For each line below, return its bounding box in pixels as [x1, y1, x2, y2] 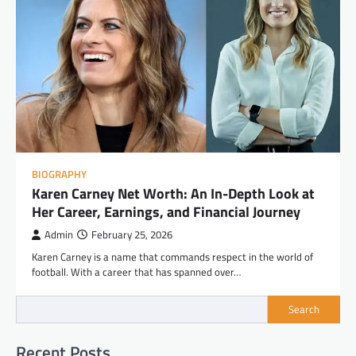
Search [288, 301, 319, 318]
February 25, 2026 [91, 226, 172, 242]
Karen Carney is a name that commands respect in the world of [32, 248, 313, 265]
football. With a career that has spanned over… [32, 263, 241, 280]
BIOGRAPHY [32, 166, 87, 182]
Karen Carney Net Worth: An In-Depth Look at [32, 182, 315, 204]
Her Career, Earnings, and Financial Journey [32, 200, 300, 222]
